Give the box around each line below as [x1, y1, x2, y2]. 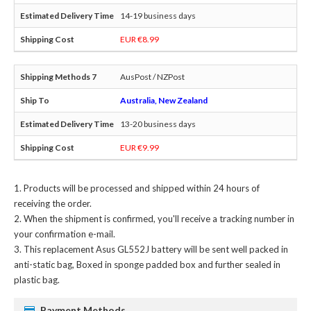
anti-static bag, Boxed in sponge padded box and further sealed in [14, 258, 280, 270]
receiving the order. [14, 197, 92, 209]
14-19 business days [120, 10, 196, 21]
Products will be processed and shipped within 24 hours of [24, 182, 260, 194]
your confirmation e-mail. [14, 228, 115, 239]
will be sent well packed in [182, 243, 288, 255]
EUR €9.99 [120, 142, 159, 153]
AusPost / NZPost [120, 71, 185, 82]
